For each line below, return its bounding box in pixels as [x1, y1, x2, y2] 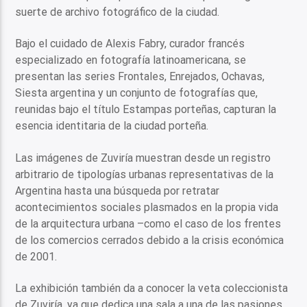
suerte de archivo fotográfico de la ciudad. [15, 5, 220, 19]
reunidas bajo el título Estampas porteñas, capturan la [15, 103, 277, 116]
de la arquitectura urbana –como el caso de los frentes [15, 217, 282, 230]
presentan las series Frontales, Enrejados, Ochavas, [15, 70, 265, 84]
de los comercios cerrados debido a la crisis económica [15, 233, 284, 247]
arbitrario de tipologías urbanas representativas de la [15, 167, 274, 181]
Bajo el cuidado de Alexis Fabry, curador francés [15, 37, 245, 51]
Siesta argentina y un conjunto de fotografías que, [15, 86, 258, 100]
